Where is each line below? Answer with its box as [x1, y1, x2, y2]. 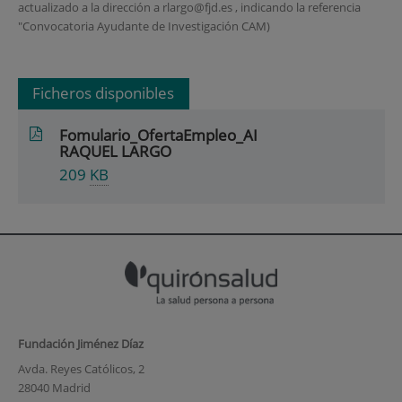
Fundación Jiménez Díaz [17, 336, 144, 353]
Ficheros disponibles [32, 83, 175, 104]
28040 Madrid [17, 379, 91, 396]
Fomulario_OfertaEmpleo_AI [59, 124, 258, 145]
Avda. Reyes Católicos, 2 [17, 360, 144, 377]
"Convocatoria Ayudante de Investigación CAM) [17, 17, 270, 34]
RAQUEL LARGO [59, 140, 172, 162]
